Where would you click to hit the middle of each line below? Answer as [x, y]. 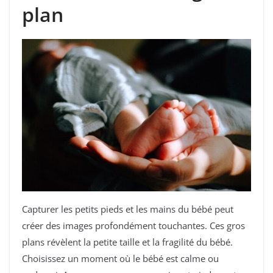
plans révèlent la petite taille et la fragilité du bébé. [127, 242]
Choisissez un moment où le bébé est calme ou [120, 259]
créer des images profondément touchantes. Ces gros [133, 226]
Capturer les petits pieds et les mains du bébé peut [128, 209]
